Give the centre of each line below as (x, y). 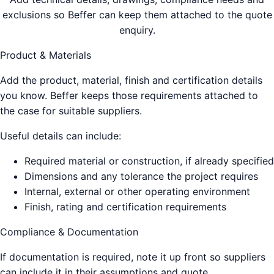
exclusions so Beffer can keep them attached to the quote (137, 14)
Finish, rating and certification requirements (125, 206)
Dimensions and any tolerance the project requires (141, 176)
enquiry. (137, 30)
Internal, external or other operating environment (137, 191)
